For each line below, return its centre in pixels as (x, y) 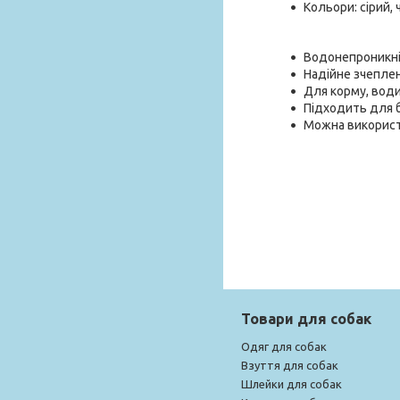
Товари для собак (306, 318)
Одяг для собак (284, 346)
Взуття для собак (290, 365)
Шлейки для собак (292, 383)
